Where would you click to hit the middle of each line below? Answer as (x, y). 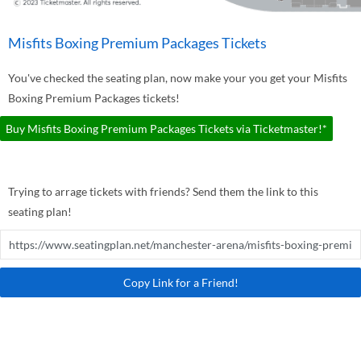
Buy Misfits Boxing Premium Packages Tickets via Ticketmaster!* (166, 129)
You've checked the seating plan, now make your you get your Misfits (178, 78)
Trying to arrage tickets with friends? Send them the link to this (163, 191)
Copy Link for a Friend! (180, 282)
